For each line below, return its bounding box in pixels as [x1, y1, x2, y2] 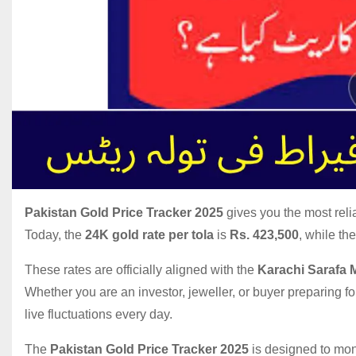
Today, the [25, 228, 85, 242]
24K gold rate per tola [85, 228, 214, 242]
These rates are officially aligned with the [25, 263, 257, 277]
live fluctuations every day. [25, 308, 172, 322]
